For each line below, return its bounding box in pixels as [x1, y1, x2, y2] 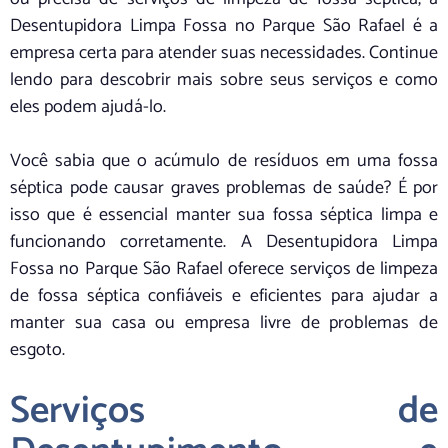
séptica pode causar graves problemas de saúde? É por [10, 173, 438, 204]
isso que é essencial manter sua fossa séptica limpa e [10, 200, 438, 231]
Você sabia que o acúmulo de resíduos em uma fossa [10, 146, 438, 177]
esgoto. [10, 335, 65, 366]
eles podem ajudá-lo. [10, 92, 166, 123]
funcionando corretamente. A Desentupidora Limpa [10, 227, 438, 258]
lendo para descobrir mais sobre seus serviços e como [10, 65, 438, 96]
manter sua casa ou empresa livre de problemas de [10, 308, 438, 339]
